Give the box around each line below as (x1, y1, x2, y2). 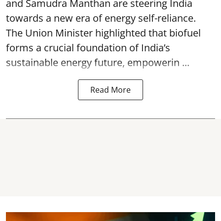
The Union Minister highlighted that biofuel (6, 26, 201, 39)
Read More (90, 84, 131, 95)
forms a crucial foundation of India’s (6, 41, 170, 54)
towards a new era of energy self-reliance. (6, 11, 196, 25)
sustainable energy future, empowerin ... (6, 56, 189, 69)
